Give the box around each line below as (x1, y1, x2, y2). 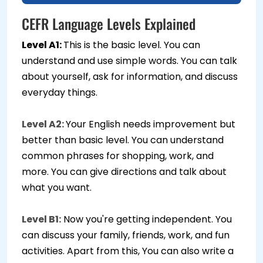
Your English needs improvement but (66, 117, 235, 131)
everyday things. (22, 86, 97, 100)
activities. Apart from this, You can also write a (22, 244, 234, 258)
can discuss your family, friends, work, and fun (22, 228, 230, 242)
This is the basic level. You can (63, 38, 200, 52)
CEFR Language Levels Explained (22, 13, 195, 35)
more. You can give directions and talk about (22, 165, 227, 179)
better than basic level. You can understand (22, 133, 224, 147)
